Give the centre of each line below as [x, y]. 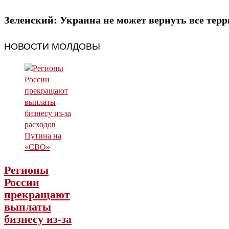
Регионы [26, 170]
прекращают [37, 195]
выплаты [28, 207]
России [22, 182]
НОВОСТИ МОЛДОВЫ [52, 45]
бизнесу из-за [38, 219]
